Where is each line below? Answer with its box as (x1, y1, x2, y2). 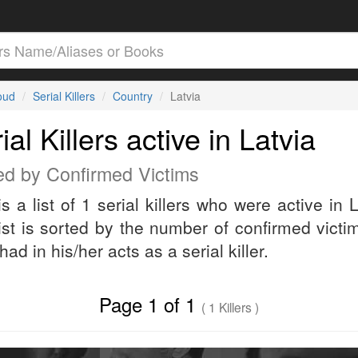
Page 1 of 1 (99, 290, 202, 318)
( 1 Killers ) (201, 298, 260, 316)
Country (112, 88, 153, 104)
